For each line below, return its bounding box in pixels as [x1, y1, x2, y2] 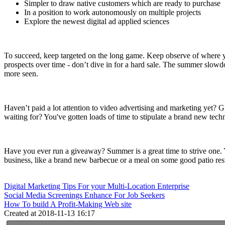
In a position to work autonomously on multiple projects [24, 8, 201, 17]
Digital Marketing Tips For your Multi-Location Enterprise [4, 181, 189, 190]
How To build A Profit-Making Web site [4, 199, 132, 208]
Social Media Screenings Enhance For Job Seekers [4, 190, 165, 199]
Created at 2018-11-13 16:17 [4, 208, 95, 217]
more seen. [4, 69, 38, 78]
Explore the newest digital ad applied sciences [24, 17, 169, 26]
